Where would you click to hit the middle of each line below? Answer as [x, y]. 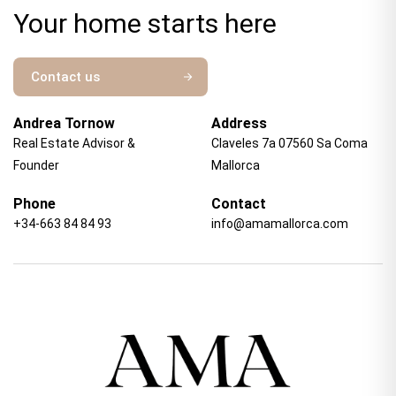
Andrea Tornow [64, 123]
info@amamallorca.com [280, 223]
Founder [36, 165]
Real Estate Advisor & [74, 143]
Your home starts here [145, 23]
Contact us [65, 76]
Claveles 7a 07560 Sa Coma [289, 143]
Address [239, 123]
